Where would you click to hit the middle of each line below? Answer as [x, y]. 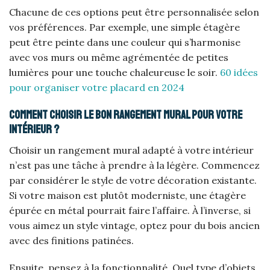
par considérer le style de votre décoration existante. [133, 180]
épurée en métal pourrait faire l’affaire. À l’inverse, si [130, 210]
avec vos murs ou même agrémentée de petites [119, 58]
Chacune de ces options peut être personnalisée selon [134, 12]
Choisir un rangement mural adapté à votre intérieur [131, 150]
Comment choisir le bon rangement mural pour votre [126, 115]
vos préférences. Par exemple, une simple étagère [124, 27]
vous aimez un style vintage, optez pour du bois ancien [134, 225]
